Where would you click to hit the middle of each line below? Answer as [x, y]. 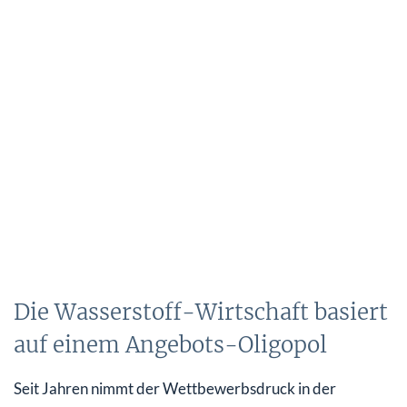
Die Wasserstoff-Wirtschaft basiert [201, 312]
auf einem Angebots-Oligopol [170, 344]
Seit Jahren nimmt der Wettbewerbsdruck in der [175, 388]
